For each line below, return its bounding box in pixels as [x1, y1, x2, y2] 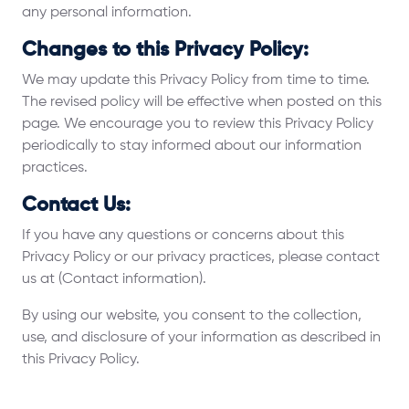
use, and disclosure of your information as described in [22, 330, 381, 345]
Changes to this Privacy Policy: [22, 40, 309, 60]
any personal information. [22, 5, 192, 20]
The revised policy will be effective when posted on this [22, 95, 382, 110]
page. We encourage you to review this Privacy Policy [22, 117, 373, 131]
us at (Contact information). [22, 272, 206, 287]
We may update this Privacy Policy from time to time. [22, 73, 370, 88]
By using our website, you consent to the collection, [22, 309, 362, 323]
